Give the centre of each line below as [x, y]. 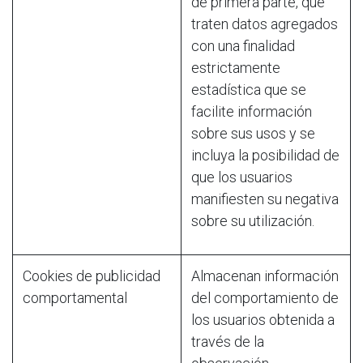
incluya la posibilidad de [265, 155]
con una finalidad [243, 45]
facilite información [252, 111]
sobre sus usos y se [253, 133]
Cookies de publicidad [92, 275]
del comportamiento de [265, 297]
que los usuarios [242, 177]
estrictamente [236, 67]
